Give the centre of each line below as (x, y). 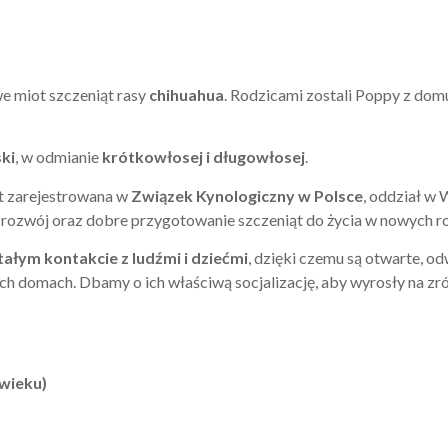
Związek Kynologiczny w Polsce (247, 195)
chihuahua (186, 94)
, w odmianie (58, 157)
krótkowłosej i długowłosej (203, 157)
